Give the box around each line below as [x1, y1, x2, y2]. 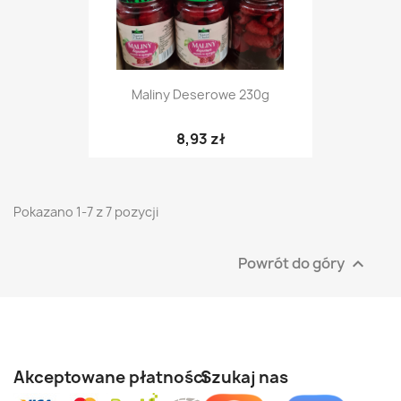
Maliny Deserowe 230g [132, 85, 269, 103]
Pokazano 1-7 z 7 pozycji [13, 202, 158, 220]
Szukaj [200, 365, 255, 388]
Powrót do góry [238, 252, 347, 273]
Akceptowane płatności [13, 365, 208, 388]
